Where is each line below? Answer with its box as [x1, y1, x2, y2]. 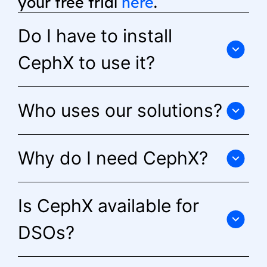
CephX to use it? [18, 52, 155, 74]
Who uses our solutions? [18, 100, 222, 122]
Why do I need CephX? [18, 147, 208, 169]
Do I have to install [18, 25, 172, 47]
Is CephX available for [18, 195, 199, 217]
